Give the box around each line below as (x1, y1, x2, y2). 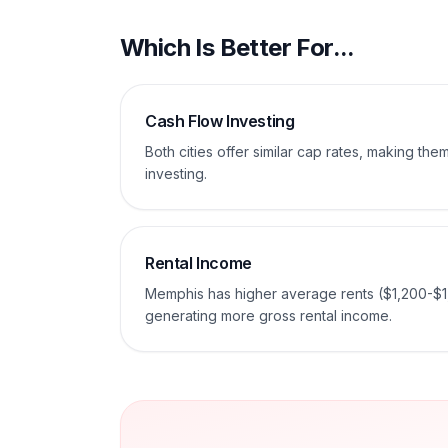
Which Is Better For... (120, 33, 355, 62)
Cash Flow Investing (145, 111, 295, 131)
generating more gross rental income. (145, 307, 392, 324)
